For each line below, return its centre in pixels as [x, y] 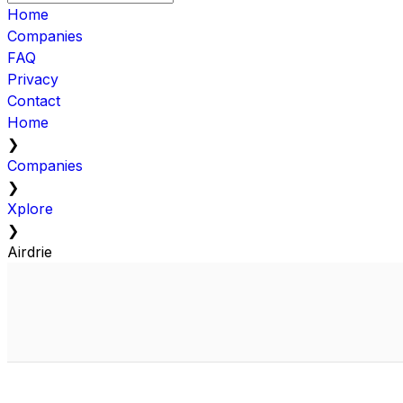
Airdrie [30, 251]
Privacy [33, 79]
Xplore [30, 208]
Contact [34, 100]
